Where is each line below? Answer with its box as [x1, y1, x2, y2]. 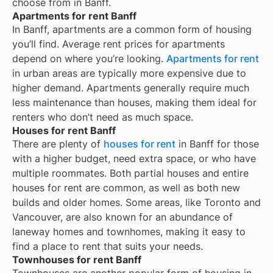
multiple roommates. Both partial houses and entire [12, 167, 249, 180]
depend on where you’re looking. [12, 52, 166, 65]
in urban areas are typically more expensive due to [12, 67, 246, 80]
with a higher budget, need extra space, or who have [12, 152, 256, 165]
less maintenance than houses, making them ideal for [12, 96, 257, 109]
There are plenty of [12, 138, 104, 151]
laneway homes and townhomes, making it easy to [12, 225, 246, 238]
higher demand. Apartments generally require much [12, 82, 249, 94]
